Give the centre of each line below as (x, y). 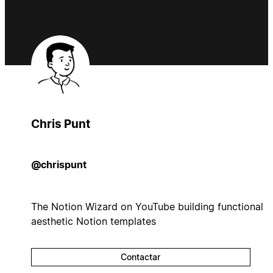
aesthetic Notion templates (93, 221)
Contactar (141, 257)
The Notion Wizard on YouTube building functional (147, 206)
